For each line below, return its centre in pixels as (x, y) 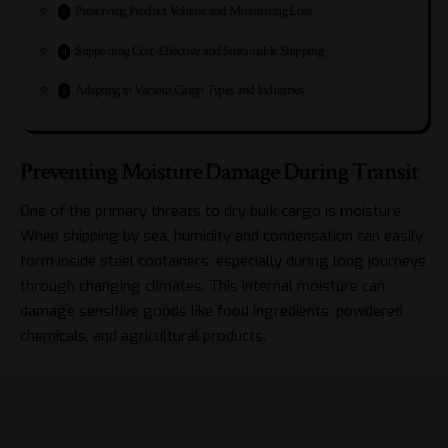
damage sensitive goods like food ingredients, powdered (211, 310)
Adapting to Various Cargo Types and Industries (189, 90)
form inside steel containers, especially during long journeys (223, 260)
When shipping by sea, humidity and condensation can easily (221, 235)
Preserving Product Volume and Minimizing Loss (193, 11)
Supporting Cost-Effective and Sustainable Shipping (199, 50)
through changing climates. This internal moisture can (202, 285)
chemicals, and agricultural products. (143, 335)
